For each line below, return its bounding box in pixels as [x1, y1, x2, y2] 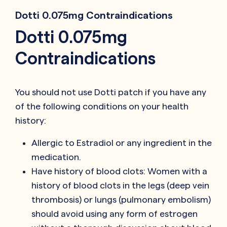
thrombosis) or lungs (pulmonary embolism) [31, 194, 211, 204]
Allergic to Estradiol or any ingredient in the [31, 137, 212, 147]
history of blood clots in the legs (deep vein [31, 180, 209, 190]
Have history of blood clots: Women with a [31, 166, 207, 176]
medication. [31, 152, 81, 162]
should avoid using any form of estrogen [31, 208, 198, 218]
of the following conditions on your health [15, 101, 188, 111]
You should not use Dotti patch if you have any [15, 87, 206, 97]
